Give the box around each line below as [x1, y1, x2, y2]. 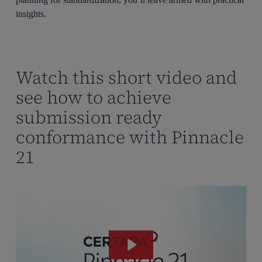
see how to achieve [15, 85, 171, 110]
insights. [16, 9, 47, 19]
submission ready [15, 105, 162, 130]
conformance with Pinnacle [15, 125, 244, 150]
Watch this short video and [15, 65, 237, 90]
